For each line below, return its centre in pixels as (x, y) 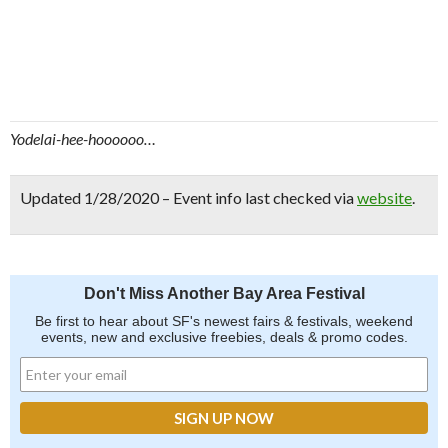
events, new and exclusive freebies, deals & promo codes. (224, 337)
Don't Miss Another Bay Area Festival (224, 293)
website (384, 197)
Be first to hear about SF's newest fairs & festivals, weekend (224, 321)
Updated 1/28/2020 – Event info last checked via (188, 197)
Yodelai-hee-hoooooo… (83, 138)
